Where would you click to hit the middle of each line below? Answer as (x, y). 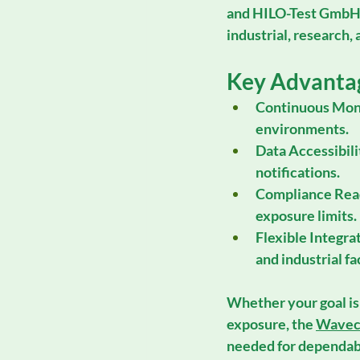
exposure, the (271, 323)
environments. (302, 128)
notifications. (298, 172)
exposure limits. (306, 215)
